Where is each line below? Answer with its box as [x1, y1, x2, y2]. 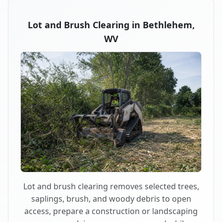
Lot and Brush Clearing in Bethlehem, [27, 18, 195, 31]
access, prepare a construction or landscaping [24, 206, 198, 217]
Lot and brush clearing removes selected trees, [23, 181, 199, 192]
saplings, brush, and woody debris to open [31, 193, 191, 205]
